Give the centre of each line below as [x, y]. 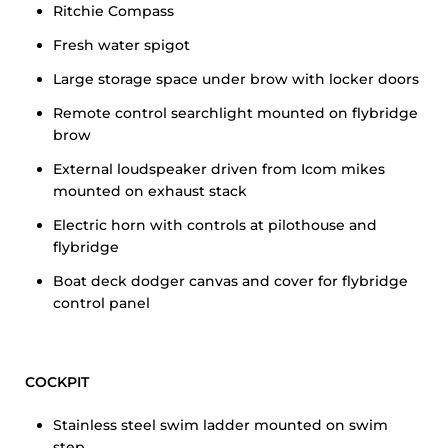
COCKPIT [57, 382]
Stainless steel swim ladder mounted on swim [220, 425]
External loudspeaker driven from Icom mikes [219, 169]
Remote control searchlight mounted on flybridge [235, 113]
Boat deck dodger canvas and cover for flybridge [230, 281]
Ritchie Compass [113, 11]
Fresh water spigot [121, 45]
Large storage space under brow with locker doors [236, 79]
